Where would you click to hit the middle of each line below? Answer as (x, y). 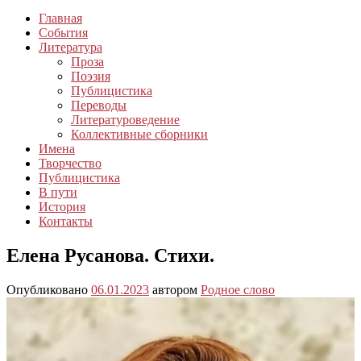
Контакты (66, 222)
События (63, 33)
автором (176, 290)
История (62, 207)
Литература (71, 48)
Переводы (99, 106)
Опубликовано (49, 290)
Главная (60, 19)
